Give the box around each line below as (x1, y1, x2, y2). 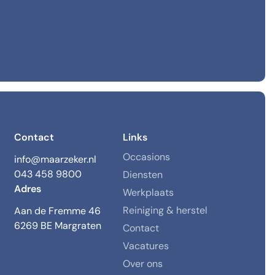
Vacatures (123, 239, 169, 252)
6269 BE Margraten (14, 219, 101, 232)
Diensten (123, 168, 163, 181)
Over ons (123, 257, 163, 270)
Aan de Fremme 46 (14, 204, 101, 217)
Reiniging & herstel (123, 204, 208, 217)
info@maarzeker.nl (14, 153, 96, 166)
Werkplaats (123, 186, 174, 199)
